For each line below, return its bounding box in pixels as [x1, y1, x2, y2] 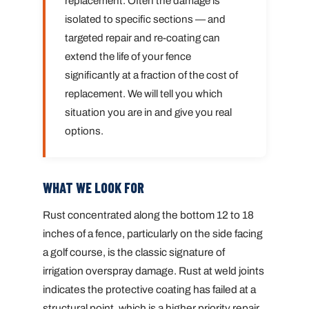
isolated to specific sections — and [65, 14, 226, 26]
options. [65, 126, 103, 137]
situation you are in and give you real [65, 107, 232, 119]
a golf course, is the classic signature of [43, 246, 225, 258]
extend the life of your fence [65, 51, 191, 63]
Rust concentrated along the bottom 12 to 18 [43, 208, 254, 221]
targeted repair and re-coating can [65, 32, 220, 44]
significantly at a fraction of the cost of [65, 70, 238, 81]
